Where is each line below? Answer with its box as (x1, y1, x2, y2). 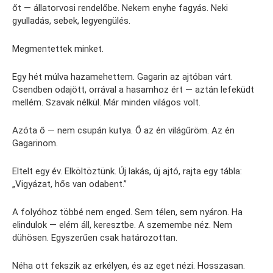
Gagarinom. (12, 138, 58, 149)
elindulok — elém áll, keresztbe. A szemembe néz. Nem (12, 219, 232, 230)
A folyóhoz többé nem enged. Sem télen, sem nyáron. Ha (12, 207, 243, 218)
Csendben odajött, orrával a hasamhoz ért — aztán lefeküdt (12, 84, 254, 95)
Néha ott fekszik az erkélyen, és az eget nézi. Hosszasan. (12, 260, 245, 271)
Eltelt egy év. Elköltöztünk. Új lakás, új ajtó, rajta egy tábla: (12, 166, 242, 177)
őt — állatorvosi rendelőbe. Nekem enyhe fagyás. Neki (12, 2, 228, 13)
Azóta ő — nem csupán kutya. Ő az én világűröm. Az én (12, 125, 235, 136)
